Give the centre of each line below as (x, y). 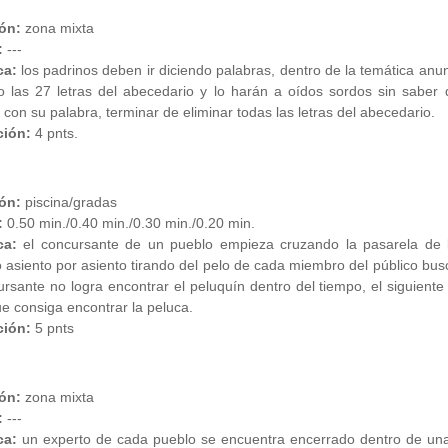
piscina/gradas (68, 202)
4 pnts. (54, 133)
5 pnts (52, 328)
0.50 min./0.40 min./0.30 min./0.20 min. (128, 223)
